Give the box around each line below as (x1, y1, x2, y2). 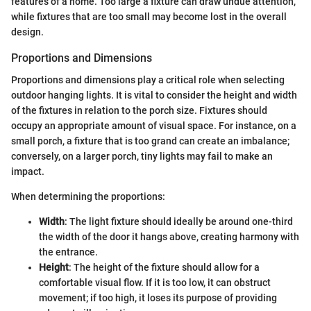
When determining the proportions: (11, 191, 165, 203)
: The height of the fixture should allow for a (69, 262, 260, 274)
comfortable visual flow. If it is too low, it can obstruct (39, 277, 271, 289)
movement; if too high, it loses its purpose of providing (39, 292, 277, 304)
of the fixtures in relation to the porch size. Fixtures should (11, 105, 267, 117)
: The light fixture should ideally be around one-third (65, 216, 293, 228)
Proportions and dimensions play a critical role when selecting (11, 74, 285, 86)
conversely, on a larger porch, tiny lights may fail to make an (11, 151, 273, 162)
